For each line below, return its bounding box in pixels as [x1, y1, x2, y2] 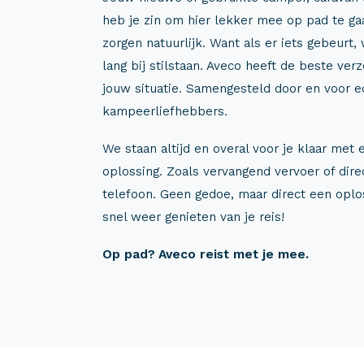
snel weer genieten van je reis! [102, 209, 284, 224]
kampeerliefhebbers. [102, 103, 227, 119]
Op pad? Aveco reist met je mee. [102, 246, 309, 262]
